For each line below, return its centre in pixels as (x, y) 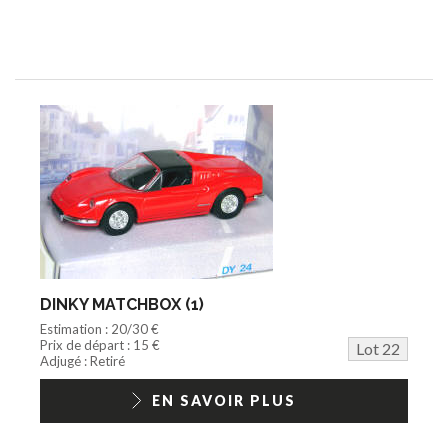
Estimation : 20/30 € (99, 328)
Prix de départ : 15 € (100, 344)
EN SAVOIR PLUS (224, 400)
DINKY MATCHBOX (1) (122, 304)
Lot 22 (378, 348)
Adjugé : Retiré (82, 360)
